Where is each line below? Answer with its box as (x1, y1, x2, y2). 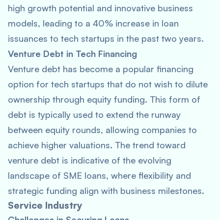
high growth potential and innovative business (8, 2, 193, 13)
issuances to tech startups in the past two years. (8, 33, 204, 44)
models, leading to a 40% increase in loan (8, 18, 179, 28)
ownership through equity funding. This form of (8, 94, 200, 105)
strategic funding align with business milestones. (8, 185, 204, 196)
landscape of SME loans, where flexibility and (8, 170, 191, 181)
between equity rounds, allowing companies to (8, 124, 197, 135)
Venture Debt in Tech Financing (8, 48, 137, 59)
